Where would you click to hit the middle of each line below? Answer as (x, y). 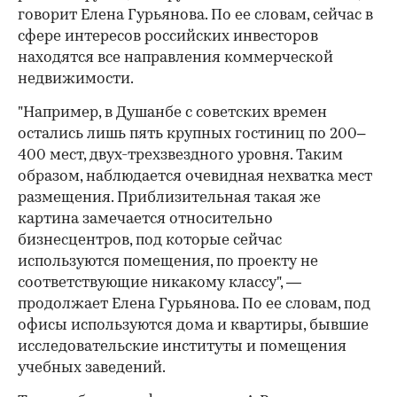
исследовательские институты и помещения (182, 347)
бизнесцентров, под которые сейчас (150, 241)
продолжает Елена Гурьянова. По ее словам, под (194, 305)
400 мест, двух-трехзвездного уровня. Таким (180, 156)
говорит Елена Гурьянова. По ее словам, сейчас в (195, 16)
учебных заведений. (92, 369)
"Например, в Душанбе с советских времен (172, 113)
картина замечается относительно (145, 220)
